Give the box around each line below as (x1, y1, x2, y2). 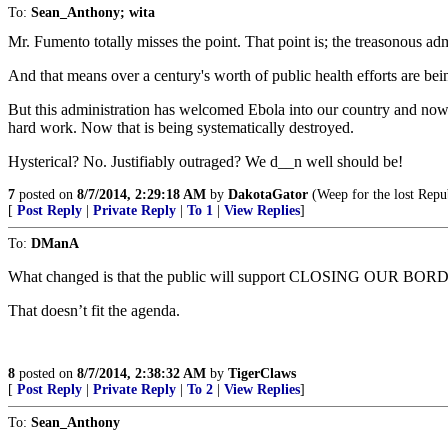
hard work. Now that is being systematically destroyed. (8, 119, 354, 136)
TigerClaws (228, 366, 296, 381)
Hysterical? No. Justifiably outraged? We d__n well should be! (8, 153, 403, 170)
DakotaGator (228, 187, 308, 202)
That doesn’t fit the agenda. (8, 302, 180, 319)
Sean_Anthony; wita (31, 5, 155, 20)
